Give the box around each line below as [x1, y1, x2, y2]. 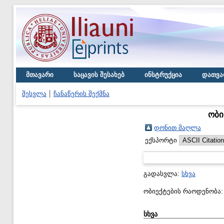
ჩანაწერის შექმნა [53, 90, 109, 97]
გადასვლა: [143, 170, 181, 177]
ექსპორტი [145, 136, 179, 144]
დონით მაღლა [154, 124, 201, 131]
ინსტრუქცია [144, 71, 182, 78]
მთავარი [26, 71, 53, 78]
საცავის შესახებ [73, 71, 124, 78]
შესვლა [22, 90, 46, 97]
